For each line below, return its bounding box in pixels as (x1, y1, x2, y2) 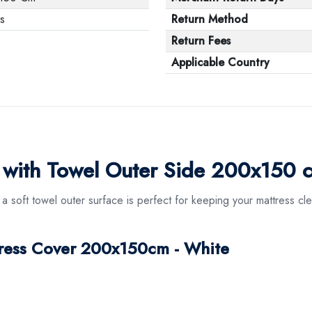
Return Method (171, 10, 248, 27)
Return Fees (171, 32, 231, 49)
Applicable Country (171, 54, 270, 70)
